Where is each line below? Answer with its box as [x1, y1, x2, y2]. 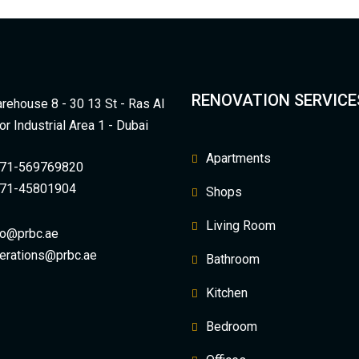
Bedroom [206, 319, 257, 334]
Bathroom [206, 252, 260, 267]
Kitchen [206, 285, 248, 301]
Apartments [206, 151, 271, 166]
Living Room [206, 218, 276, 233]
